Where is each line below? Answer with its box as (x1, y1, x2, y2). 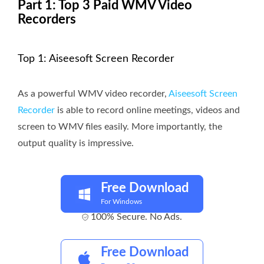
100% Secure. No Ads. (91, 212, 182, 222)
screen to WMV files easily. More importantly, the (18, 122, 222, 132)
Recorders (18, 13, 76, 27)
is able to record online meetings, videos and (55, 105, 240, 115)
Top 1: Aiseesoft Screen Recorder (18, 54, 174, 65)
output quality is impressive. (18, 138, 134, 148)
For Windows (101, 198, 142, 206)
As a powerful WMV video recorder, (18, 89, 169, 99)
